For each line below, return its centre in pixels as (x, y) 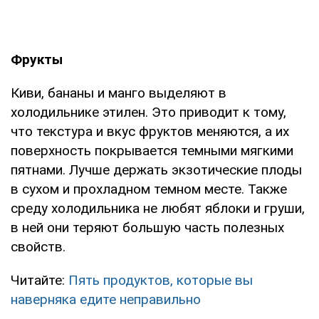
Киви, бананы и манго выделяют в (119, 93)
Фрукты (37, 59)
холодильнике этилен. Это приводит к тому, (148, 112)
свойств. (38, 246)
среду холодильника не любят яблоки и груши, (158, 208)
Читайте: (40, 280)
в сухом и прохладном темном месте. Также (149, 189)
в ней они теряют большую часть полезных (147, 227)
